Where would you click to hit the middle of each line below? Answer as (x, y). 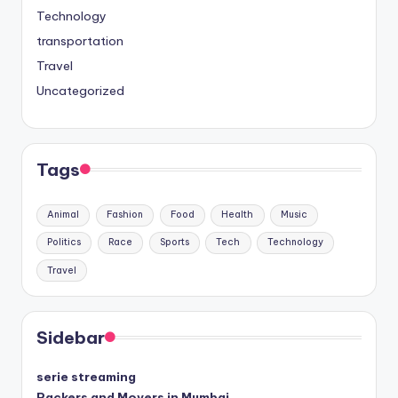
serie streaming (86, 377)
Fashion (124, 215)
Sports (174, 243)
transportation (80, 40)
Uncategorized (80, 90)
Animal (64, 215)
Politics (64, 243)
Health (238, 215)
